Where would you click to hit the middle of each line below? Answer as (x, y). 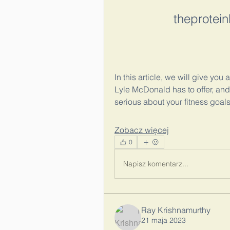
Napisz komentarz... (156, 164)
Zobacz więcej (142, 130)
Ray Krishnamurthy (176, 210)
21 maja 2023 (164, 220)
